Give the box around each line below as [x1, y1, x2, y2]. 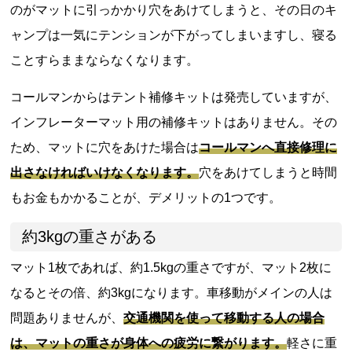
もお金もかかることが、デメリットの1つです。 [10, 190, 282, 204]
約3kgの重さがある [22, 227, 158, 245]
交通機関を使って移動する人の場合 [123, 310, 325, 324]
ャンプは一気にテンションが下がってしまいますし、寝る [10, 27, 338, 42]
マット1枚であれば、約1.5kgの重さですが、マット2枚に [10, 260, 332, 274]
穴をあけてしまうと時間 [199, 165, 338, 179]
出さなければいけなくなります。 [10, 165, 200, 179]
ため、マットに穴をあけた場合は [10, 140, 200, 154]
